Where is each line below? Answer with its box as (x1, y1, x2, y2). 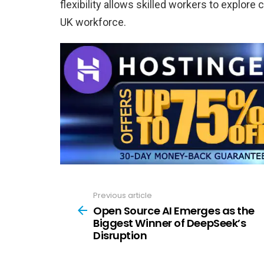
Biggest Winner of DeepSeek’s (93, 215, 246, 230)
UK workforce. (60, 15, 126, 28)
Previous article (93, 190, 152, 202)
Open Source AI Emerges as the (93, 203, 255, 218)
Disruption (93, 227, 147, 243)
